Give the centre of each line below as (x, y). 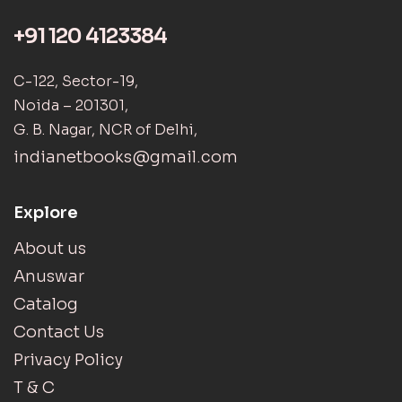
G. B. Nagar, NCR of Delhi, (105, 129)
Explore (46, 212)
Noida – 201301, (71, 105)
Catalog (46, 304)
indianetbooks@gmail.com (126, 157)
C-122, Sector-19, (76, 81)
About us (50, 248)
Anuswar (49, 276)
